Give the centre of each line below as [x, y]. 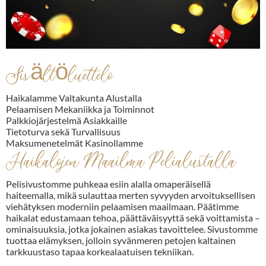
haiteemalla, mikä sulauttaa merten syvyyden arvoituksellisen [131, 195]
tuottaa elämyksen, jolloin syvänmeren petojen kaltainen [121, 240]
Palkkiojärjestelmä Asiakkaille [66, 121]
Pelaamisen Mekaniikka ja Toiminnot [80, 109]
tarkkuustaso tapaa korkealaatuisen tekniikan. [100, 252]
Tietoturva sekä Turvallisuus [63, 132]
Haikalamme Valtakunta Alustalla [74, 98]
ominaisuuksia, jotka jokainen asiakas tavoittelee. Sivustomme [132, 229]
